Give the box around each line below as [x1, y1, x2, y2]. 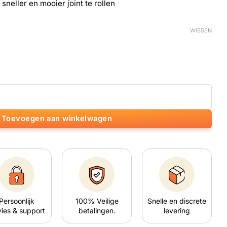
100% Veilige [75, 196, 119, 205]
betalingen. [78, 206, 116, 215]
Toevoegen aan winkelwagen [1, 113, 112, 123]
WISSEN [190, 27, 212, 34]
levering [164, 206, 190, 215]
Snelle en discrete [147, 196, 206, 205]
